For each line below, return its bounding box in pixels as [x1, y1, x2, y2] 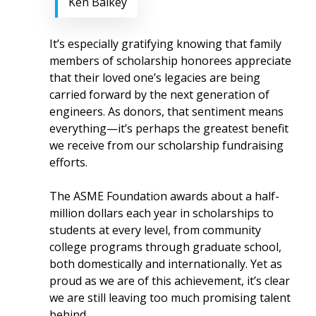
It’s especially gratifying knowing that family [49, 36, 282, 51]
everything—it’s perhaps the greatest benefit [49, 121, 289, 136]
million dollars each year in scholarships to [49, 205, 274, 221]
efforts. [49, 154, 88, 170]
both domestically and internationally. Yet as [49, 256, 283, 272]
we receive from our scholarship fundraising [49, 138, 284, 153]
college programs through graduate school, [49, 239, 282, 255]
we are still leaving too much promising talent [49, 290, 291, 305]
